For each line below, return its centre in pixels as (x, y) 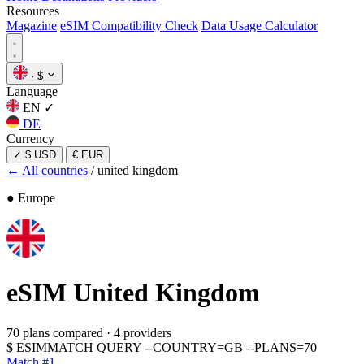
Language (32, 91)
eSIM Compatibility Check (129, 26)
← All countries (47, 170)
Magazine (32, 26)
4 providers (143, 332)
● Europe (31, 198)
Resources (33, 11)
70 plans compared (55, 332)
